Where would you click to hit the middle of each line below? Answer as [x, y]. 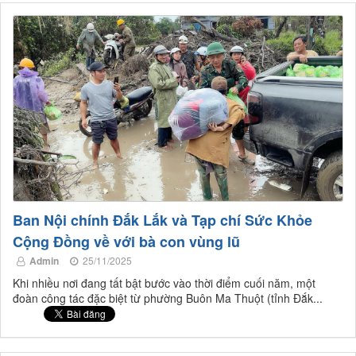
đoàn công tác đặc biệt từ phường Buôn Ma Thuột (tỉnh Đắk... [168, 298]
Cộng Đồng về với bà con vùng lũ [126, 242]
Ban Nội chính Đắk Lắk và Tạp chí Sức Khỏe [163, 221]
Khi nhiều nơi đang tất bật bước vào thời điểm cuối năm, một [164, 283]
